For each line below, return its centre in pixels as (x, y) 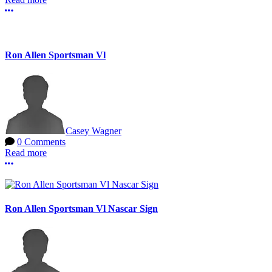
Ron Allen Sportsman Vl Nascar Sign (81, 208)
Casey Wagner (93, 131)
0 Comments (41, 142)
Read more (26, 153)
